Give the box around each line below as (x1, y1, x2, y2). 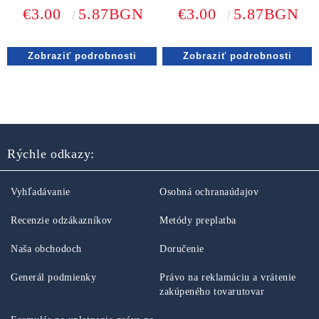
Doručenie (159, 244, 205, 254)
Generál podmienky (11, 272, 97, 283)
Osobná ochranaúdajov (159, 187, 259, 197)
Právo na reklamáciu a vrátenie (159, 272, 296, 283)
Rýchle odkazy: (7, 147, 95, 161)
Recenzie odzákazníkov (11, 215, 113, 226)
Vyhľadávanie (11, 187, 70, 197)
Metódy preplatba (159, 215, 236, 226)
